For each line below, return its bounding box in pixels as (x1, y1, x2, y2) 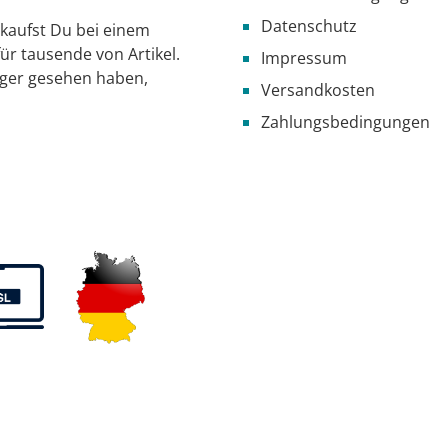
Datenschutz (261, 14, 357, 37)
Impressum (261, 46, 347, 69)
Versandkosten (261, 78, 375, 101)
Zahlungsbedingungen (261, 110, 430, 133)
